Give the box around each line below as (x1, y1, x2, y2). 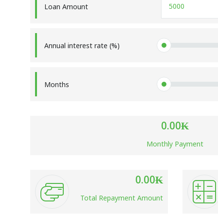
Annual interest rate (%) (44, 40, 120, 52)
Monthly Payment (146, 138, 203, 150)
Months (44, 79, 69, 91)
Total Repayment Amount (80, 192, 163, 204)
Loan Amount (44, 1, 88, 13)
